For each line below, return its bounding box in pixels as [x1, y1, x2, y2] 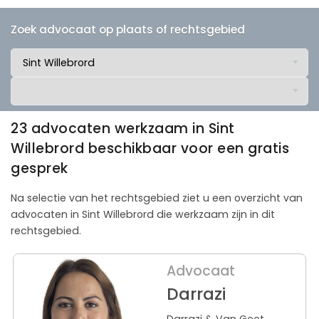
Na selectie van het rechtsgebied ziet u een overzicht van [11, 190, 303, 205]
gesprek [11, 158, 68, 178]
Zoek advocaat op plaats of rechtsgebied [11, 21, 245, 37]
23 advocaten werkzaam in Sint [11, 118, 235, 138]
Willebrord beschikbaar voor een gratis [11, 138, 289, 158]
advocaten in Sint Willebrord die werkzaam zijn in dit [11, 206, 275, 221]
